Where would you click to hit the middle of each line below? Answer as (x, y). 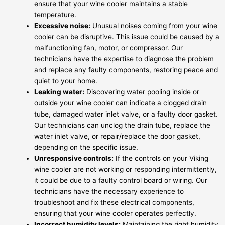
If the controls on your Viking (161, 158)
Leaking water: (59, 92)
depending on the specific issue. (86, 147)
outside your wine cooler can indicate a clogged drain (121, 103)
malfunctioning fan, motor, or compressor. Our (108, 47)
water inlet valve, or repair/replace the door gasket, (117, 136)
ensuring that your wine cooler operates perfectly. (115, 213)
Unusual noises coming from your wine (154, 25)
